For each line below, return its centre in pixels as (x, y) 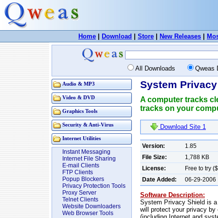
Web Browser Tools (88, 213)
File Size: (154, 157)
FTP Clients (78, 172)
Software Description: (173, 195)
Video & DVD (79, 98)
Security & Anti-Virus (88, 125)
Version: (154, 146)
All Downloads (160, 68)
